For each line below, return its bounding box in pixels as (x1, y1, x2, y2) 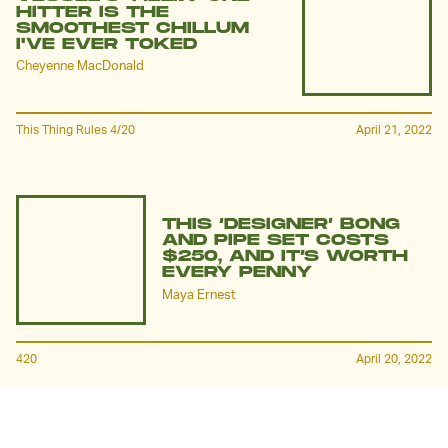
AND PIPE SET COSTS (162, 231, 389, 251)
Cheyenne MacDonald (16, 57, 144, 74)
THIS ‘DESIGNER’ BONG (162, 215, 400, 235)
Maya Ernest (162, 286, 236, 303)
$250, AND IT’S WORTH (162, 247, 408, 267)
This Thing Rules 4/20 (16, 122, 135, 138)
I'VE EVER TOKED (16, 34, 197, 54)
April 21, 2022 (356, 122, 432, 138)
